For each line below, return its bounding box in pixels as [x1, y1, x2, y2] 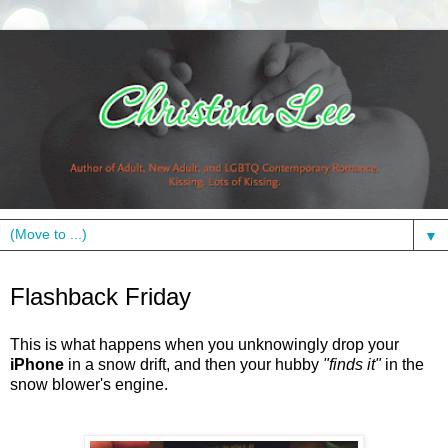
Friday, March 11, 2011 [10, 271, 189, 284]
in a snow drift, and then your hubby [68, 355, 323, 373]
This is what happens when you [10, 335, 238, 353]
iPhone [10, 355, 68, 373]
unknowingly [238, 335, 328, 353]
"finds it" [323, 355, 381, 373]
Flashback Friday [10, 283, 191, 311]
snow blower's [10, 375, 111, 393]
